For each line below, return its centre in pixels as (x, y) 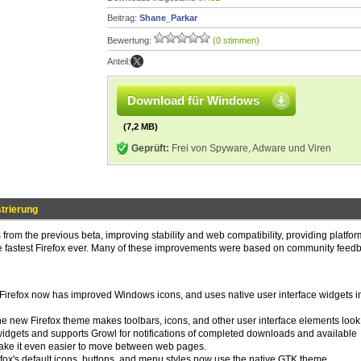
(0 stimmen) (236, 40)
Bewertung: (131, 40)
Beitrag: (123, 18)
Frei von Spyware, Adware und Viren (250, 148)
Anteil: (119, 61)
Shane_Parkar (168, 18)
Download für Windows (193, 100)
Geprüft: (150, 148)
